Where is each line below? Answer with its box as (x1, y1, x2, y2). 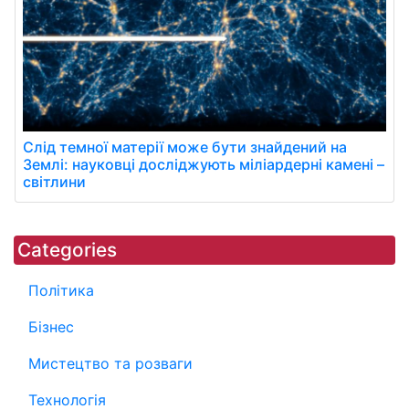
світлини (23, 172, 86, 191)
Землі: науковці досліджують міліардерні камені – (23, 154, 384, 173)
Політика (28, 280, 94, 299)
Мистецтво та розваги (28, 353, 193, 372)
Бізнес (28, 317, 74, 336)
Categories (17, 237, 117, 261)
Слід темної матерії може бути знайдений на (23, 137, 347, 156)
